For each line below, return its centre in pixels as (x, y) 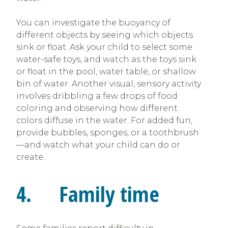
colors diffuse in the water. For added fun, (104, 120)
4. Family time (88, 193)
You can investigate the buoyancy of (93, 22)
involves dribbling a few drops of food (97, 96)
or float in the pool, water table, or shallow (106, 71)
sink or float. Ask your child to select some (104, 47)
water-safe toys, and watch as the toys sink (106, 59)
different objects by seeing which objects (105, 35)
